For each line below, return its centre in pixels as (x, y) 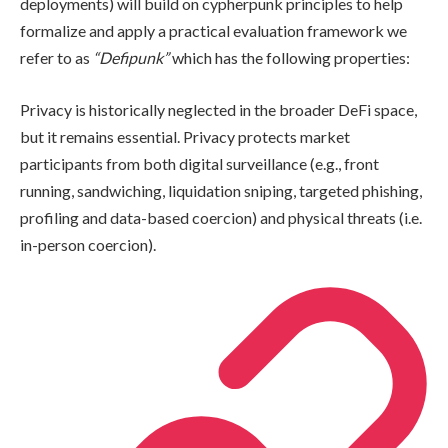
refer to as (56, 58)
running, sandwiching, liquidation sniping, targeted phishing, (221, 190)
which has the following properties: (289, 58)
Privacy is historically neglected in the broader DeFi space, (218, 109)
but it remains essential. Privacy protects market (185, 136)
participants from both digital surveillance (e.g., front (199, 163)
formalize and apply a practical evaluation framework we (213, 31)
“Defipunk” (131, 58)
